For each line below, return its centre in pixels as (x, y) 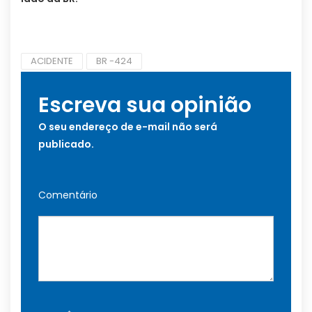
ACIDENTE (52, 61)
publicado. (66, 145)
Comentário (68, 195)
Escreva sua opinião (145, 106)
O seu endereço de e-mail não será (128, 127)
